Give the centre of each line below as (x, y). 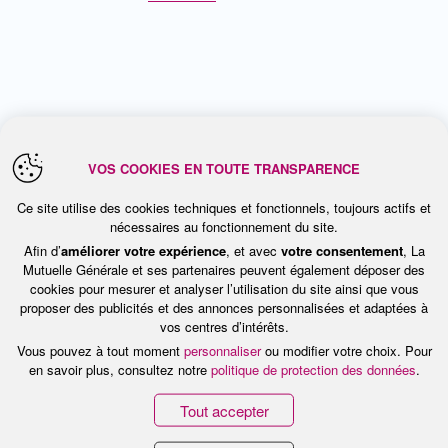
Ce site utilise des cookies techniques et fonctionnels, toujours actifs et (224, 207)
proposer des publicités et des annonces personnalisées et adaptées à (224, 307)
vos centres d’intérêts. (224, 326)
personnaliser (222, 350)
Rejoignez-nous (136, 358)
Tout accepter (224, 410)
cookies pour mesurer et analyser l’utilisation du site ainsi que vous (224, 288)
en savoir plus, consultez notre (119, 369)
